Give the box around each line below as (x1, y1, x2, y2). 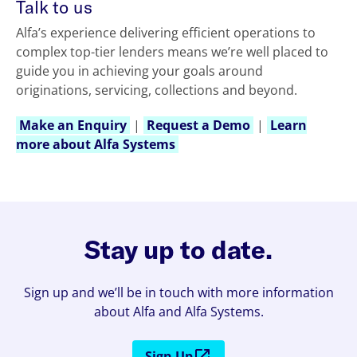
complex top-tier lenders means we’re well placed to (16, 43, 328, 61)
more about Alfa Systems (16, 135, 175, 154)
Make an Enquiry (19, 116, 127, 135)
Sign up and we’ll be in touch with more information (23, 284, 334, 302)
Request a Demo (147, 116, 250, 135)
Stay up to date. (84, 233, 273, 265)
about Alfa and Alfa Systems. (93, 303, 264, 321)
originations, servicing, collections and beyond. (16, 81, 297, 100)
